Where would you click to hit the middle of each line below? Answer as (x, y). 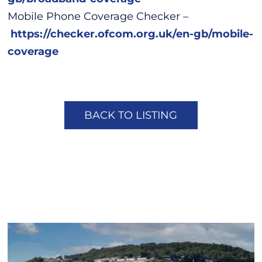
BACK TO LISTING (131, 115)
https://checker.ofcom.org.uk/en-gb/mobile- (132, 34)
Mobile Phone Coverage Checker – (98, 16)
